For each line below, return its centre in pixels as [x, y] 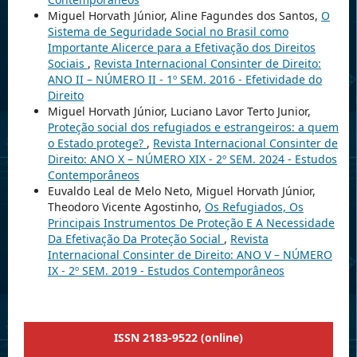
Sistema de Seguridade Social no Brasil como [168, 32]
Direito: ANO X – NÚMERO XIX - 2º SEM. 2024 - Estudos [192, 159]
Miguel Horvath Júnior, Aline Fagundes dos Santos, [184, 16]
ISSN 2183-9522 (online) [178, 338]
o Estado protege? [97, 143]
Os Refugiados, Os [254, 207]
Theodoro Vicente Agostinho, [126, 207]
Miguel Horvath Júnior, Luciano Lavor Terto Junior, [179, 112]
